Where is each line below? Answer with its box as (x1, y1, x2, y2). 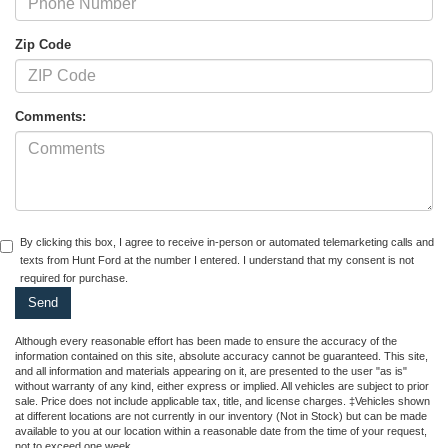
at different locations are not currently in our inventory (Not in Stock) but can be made (15, 410, 427, 423)
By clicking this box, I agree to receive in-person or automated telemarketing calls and (20, 236, 434, 249)
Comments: (15, 109, 86, 125)
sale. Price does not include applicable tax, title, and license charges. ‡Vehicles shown (15, 395, 430, 408)
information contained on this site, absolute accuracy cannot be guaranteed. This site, (15, 350, 428, 363)
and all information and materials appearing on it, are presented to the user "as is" (15, 365, 407, 378)
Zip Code (15, 37, 71, 53)
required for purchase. (20, 272, 128, 285)
